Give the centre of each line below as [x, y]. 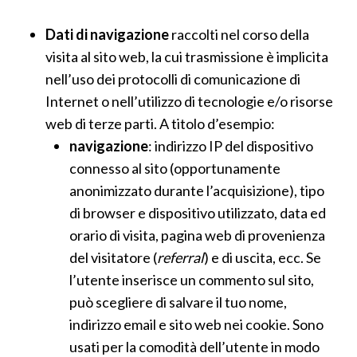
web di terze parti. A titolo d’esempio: [160, 124]
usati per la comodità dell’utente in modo [194, 347]
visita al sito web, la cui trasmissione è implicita [186, 57]
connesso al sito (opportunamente [175, 168]
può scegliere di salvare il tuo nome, [178, 302]
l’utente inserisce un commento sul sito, [191, 280]
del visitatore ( [113, 257]
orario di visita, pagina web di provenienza [197, 235]
